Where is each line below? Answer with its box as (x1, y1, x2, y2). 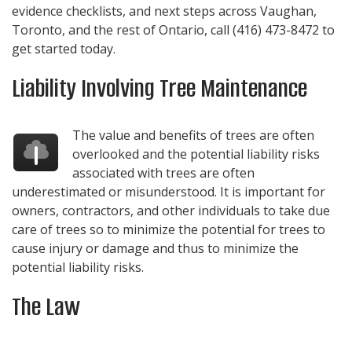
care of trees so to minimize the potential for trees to (12, 220, 325, 238)
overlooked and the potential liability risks (72, 145, 321, 163)
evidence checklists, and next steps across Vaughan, (12, 2, 317, 20)
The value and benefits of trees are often (72, 126, 315, 144)
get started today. (12, 39, 115, 57)
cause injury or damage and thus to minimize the (12, 239, 299, 257)
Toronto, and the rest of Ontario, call (12, 20, 233, 38)
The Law (12, 289, 80, 324)
